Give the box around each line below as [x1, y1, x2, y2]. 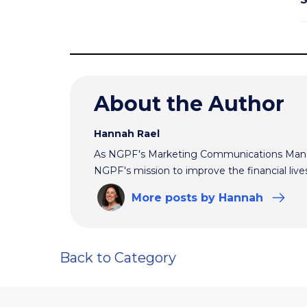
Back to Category [60, 249, 176, 267]
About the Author [94, 91, 284, 117]
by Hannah [197, 191, 267, 205]
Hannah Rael [94, 127, 160, 140]
